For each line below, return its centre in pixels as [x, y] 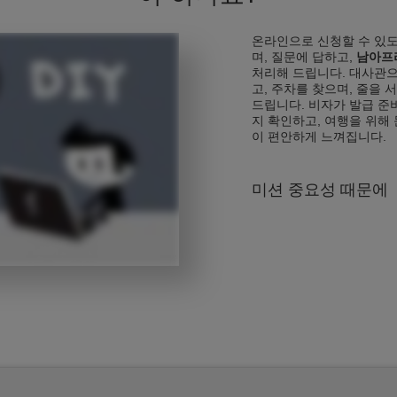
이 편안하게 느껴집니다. [319, 136]
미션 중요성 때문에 [320, 190]
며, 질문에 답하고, [304, 57]
